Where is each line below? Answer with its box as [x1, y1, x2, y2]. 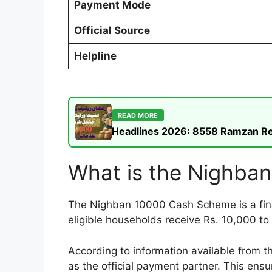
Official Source [73, 24, 150, 36]
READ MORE [118, 111, 158, 120]
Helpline [73, 49, 117, 62]
